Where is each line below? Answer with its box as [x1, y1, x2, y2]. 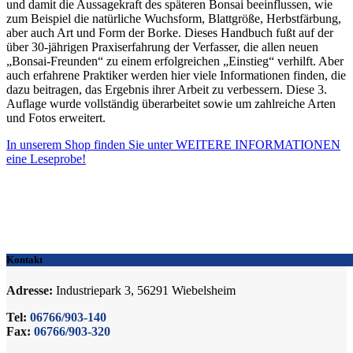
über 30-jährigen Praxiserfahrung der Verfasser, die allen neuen [6, 40, 318, 54]
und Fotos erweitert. [6, 111, 106, 125]
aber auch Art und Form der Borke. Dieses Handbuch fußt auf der [6, 26, 333, 40]
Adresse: [6, 283, 53, 297]
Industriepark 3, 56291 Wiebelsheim [53, 283, 236, 297]
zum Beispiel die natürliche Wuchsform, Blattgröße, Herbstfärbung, [6, 12, 341, 26]
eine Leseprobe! [6, 152, 86, 166]
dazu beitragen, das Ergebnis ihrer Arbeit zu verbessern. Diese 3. [6, 83, 327, 97]
